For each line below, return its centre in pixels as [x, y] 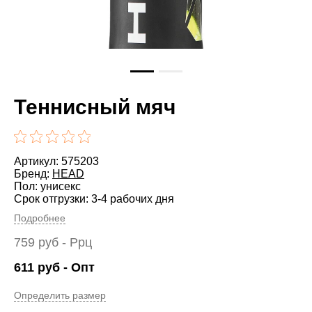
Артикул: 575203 [56, 161]
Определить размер [60, 295]
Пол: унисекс [47, 186]
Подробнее [40, 218]
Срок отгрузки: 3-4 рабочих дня [94, 198]
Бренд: [33, 173]
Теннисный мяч [95, 107]
